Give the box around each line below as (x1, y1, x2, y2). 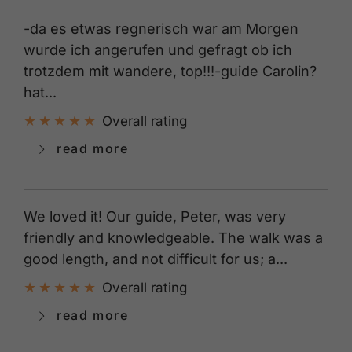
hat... (24, 83, 57, 101)
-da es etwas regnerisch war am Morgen (24, 20, 299, 37)
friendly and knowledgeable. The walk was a (24, 229, 323, 246)
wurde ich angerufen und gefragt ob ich (24, 41, 292, 58)
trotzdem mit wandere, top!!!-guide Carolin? (24, 62, 317, 79)
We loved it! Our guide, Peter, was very (24, 207, 286, 225)
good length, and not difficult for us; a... (24, 250, 288, 267)
